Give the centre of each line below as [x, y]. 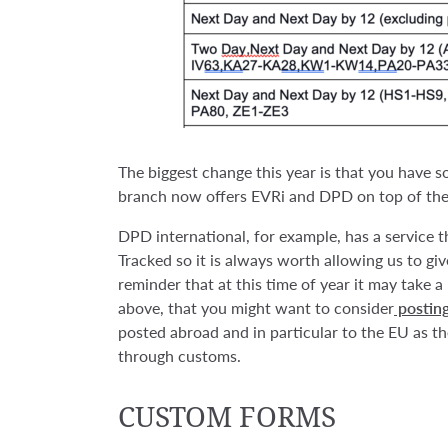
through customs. [179, 355]
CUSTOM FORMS [227, 416]
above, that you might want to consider [256, 307]
